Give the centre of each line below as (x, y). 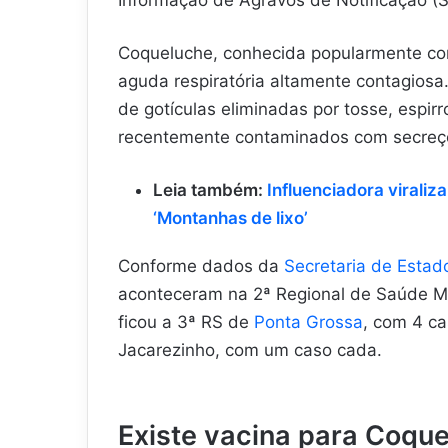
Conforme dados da (201, 265)
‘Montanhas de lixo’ (230, 217)
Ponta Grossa (308, 321)
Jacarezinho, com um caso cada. (252, 349)
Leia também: (210, 189)
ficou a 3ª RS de (186, 321)
